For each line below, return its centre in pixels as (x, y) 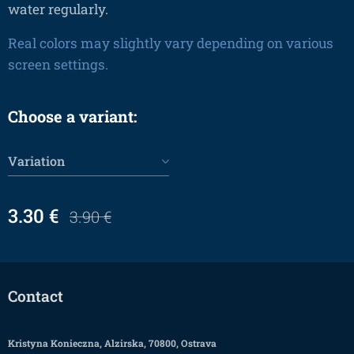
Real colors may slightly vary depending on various (171, 43)
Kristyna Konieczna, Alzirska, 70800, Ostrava (112, 343)
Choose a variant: (72, 116)
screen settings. (58, 64)
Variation (36, 160)
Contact (36, 296)
